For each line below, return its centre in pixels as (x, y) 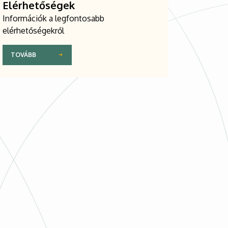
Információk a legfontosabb (53, 18)
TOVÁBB (23, 55)
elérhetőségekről (33, 30)
